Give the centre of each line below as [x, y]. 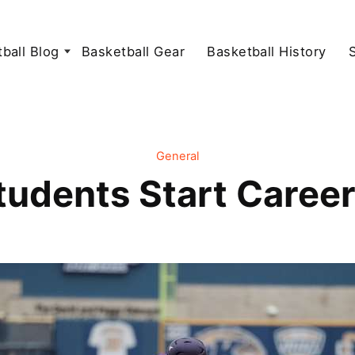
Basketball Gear [133, 51]
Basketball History [267, 51]
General [177, 156]
